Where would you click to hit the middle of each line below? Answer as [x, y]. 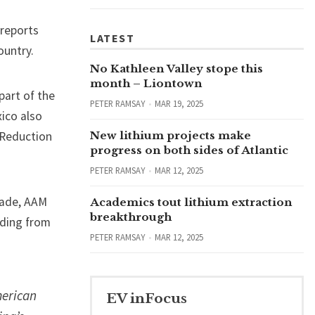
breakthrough [131, 217]
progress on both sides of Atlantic [189, 150]
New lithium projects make [171, 136]
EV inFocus [147, 298]
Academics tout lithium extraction [191, 202]
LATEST [112, 38]
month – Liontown [146, 84]
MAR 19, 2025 [179, 104]
